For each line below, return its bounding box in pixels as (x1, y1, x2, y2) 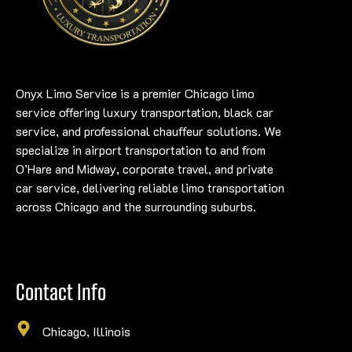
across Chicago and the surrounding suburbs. (16, 197, 256, 214)
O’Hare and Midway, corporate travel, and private (16, 159, 273, 177)
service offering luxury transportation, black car (16, 103, 273, 120)
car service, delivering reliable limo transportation (16, 178, 284, 196)
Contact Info (16, 279, 106, 305)
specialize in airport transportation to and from (16, 141, 266, 158)
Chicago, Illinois (42, 322, 130, 339)
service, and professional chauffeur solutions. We (16, 122, 281, 139)
